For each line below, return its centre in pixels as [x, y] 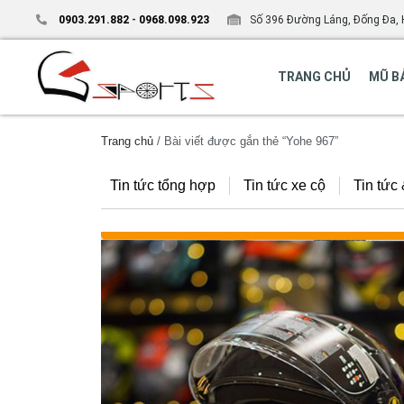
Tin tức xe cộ [285, 185]
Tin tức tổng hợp [163, 185]
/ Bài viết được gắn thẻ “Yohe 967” [246, 141]
